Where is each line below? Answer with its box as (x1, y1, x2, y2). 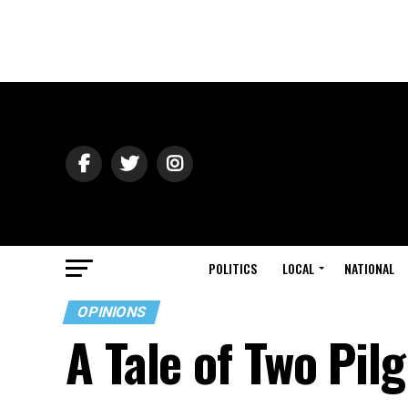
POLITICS (209, 259, 257, 278)
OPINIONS (75, 303, 148, 321)
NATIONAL (344, 259, 394, 278)
